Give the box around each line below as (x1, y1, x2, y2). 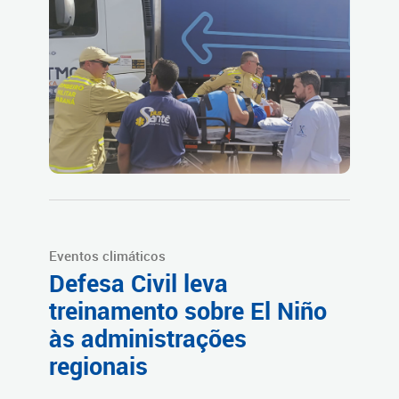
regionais (49, 349, 148, 382)
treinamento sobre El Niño (49, 294, 327, 327)
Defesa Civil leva (49, 266, 228, 299)
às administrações (49, 322, 247, 354)
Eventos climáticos (49, 246, 166, 265)
